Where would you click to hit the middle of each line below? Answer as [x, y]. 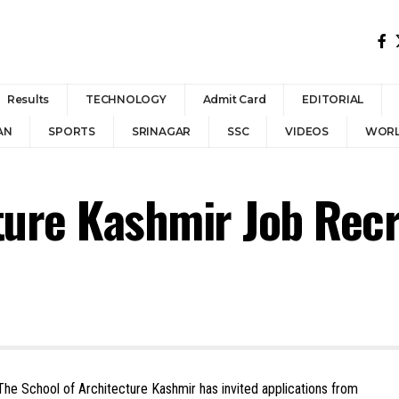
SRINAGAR [161, 131]
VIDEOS [307, 131]
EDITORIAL [333, 99]
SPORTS [72, 131]
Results [28, 99]
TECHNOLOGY [126, 99]
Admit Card [234, 99]
